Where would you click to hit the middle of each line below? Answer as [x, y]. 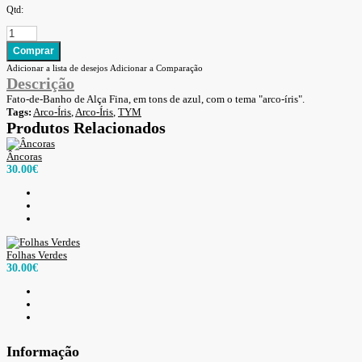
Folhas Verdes [37, 255]
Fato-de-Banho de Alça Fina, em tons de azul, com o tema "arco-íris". [156, 99]
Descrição [40, 83]
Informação [43, 351]
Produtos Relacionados [86, 127]
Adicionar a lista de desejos [57, 67]
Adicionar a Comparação [156, 67]
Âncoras [24, 156]
